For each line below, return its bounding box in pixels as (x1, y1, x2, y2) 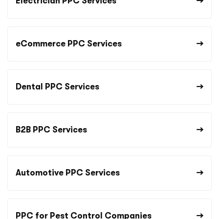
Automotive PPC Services (16, 168, 120, 177)
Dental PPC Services (16, 82, 99, 91)
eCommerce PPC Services (16, 39, 122, 48)
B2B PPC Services (16, 125, 87, 134)
